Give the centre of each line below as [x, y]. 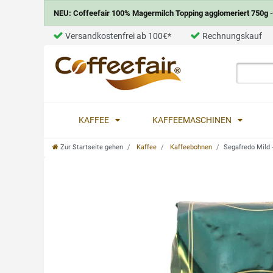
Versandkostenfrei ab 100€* [118, 36]
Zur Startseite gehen [92, 147]
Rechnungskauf [232, 36]
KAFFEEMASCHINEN [193, 120]
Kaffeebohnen [190, 147]
